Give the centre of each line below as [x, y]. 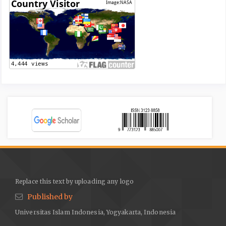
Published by [50, 197]
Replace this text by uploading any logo [74, 181]
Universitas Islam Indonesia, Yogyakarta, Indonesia [95, 212]
